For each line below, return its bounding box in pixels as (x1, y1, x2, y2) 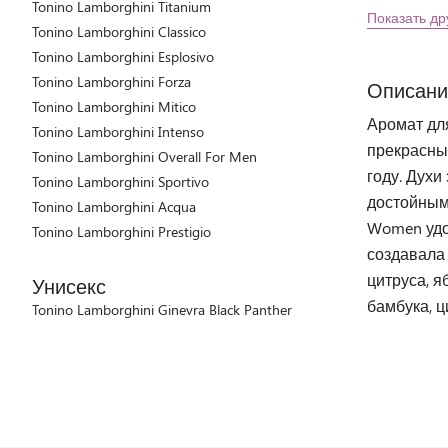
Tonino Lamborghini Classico (32, 22, 206, 41)
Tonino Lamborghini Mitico (32, 97, 196, 116)
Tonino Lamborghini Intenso (32, 122, 204, 141)
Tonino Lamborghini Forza (32, 72, 191, 91)
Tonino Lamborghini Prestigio (32, 222, 211, 241)
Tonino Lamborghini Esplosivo (32, 47, 214, 66)
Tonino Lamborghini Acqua (32, 197, 196, 216)
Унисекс (32, 272, 106, 299)
